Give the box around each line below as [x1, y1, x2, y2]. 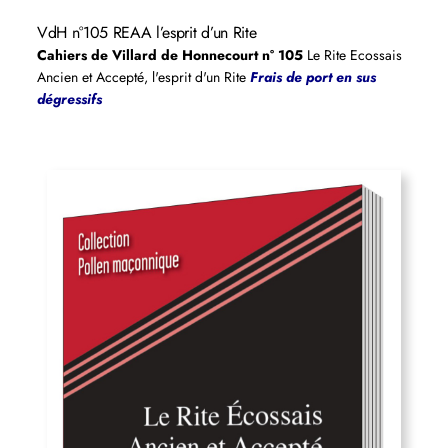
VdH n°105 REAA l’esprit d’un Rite [36, 21, 257, 45]
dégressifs [36, 89, 102, 110]
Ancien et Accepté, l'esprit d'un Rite [36, 67, 250, 88]
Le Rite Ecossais [302, 45, 402, 66]
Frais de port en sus [249, 67, 376, 88]
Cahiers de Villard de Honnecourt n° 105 [36, 45, 303, 66]
